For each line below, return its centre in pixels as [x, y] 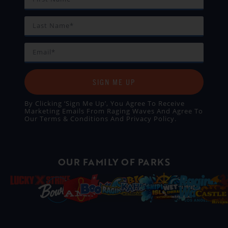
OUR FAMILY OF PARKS [114, 162]
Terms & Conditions [74, 119]
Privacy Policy [150, 119]
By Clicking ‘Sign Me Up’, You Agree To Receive [105, 104]
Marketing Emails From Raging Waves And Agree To [114, 111]
